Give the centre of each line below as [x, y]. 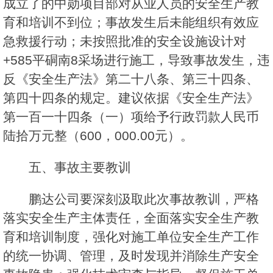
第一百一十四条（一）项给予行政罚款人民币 [131, 117]
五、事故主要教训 [80, 168]
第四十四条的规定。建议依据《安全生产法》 [131, 98]
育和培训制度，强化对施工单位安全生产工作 [131, 237]
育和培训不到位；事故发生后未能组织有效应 [131, 23]
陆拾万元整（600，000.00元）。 [98, 136]
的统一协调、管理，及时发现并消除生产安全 [131, 256]
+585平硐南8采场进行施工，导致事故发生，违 [136, 60]
